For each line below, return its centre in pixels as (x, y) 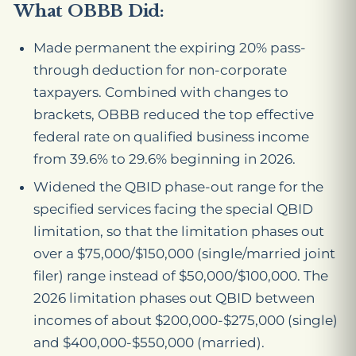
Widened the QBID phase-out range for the (178, 187)
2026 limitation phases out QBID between (174, 298)
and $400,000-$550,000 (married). (149, 343)
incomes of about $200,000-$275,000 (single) (186, 321)
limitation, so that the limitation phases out (179, 232)
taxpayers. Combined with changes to (161, 93)
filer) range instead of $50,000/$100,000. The (181, 276)
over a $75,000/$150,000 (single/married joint (184, 254)
